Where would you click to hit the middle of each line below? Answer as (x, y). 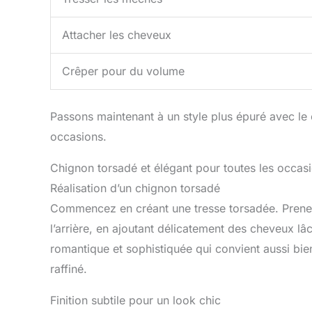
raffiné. (69, 268)
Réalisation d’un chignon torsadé (135, 188)
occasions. (78, 136)
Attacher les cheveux (117, 34)
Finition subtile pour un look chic (135, 300)
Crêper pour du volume (123, 71)
